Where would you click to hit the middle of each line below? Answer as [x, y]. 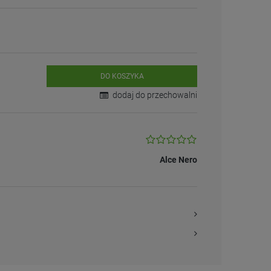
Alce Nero [178, 160]
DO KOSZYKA [122, 76]
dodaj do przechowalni [155, 95]
